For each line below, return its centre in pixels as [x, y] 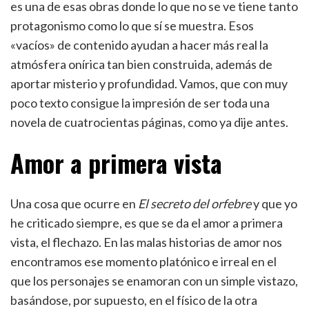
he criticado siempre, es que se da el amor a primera [147, 223]
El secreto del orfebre [195, 203]
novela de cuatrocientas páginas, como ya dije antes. [149, 122]
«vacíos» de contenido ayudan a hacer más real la [139, 45]
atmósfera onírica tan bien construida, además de [141, 64]
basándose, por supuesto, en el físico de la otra [134, 300]
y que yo [274, 203]
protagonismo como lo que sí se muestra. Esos [132, 26]
